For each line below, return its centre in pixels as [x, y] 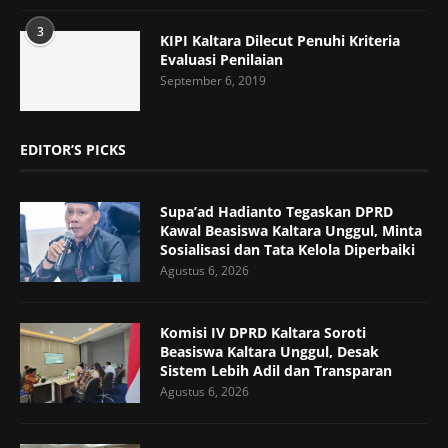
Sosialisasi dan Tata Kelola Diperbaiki [287, 249]
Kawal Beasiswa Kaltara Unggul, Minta [291, 230]
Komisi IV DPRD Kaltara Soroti [263, 332]
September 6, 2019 [213, 80]
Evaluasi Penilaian [221, 59]
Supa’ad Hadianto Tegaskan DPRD [276, 211]
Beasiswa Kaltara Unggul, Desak [269, 351]
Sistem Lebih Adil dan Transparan [276, 370]
